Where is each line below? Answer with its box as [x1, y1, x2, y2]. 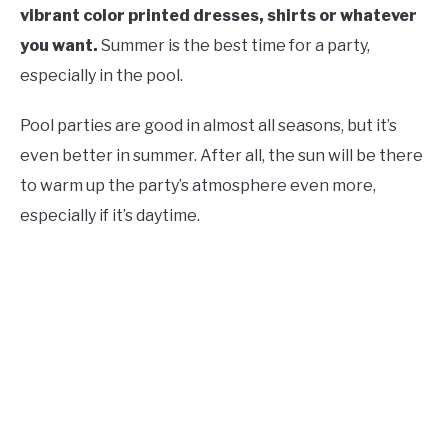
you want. [20, 36, 101, 56]
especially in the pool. [20, 66, 183, 86]
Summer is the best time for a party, [101, 36, 370, 56]
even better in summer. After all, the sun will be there [20, 146, 423, 166]
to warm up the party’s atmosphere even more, [20, 176, 376, 196]
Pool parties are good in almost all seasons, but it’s [20, 116, 397, 136]
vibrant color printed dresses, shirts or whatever [20, 6, 417, 26]
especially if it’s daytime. [20, 206, 200, 226]
